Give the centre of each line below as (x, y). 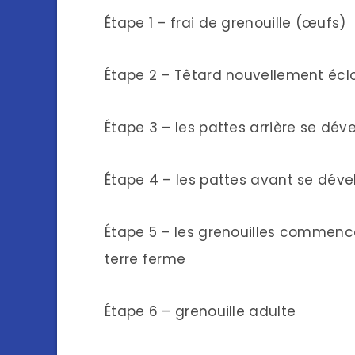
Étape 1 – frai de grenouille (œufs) (225, 23)
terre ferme (145, 260)
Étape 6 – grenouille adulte (200, 312)
